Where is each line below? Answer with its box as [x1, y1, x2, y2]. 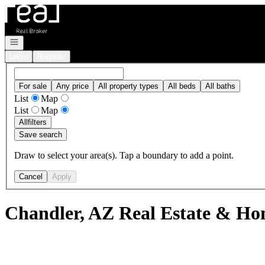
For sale [19, 81, 47, 91]
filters [28, 117, 47, 127]
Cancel [19, 172, 43, 181]
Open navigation [9, 37, 64, 46]
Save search [19, 130, 62, 139]
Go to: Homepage [4, 4, 71, 14]
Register [37, 52, 66, 61]
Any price [56, 81, 89, 91]
